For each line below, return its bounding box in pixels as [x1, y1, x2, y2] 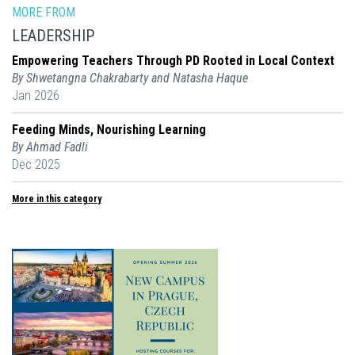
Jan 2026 [12, 87, 59, 103]
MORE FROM [12, 4, 75, 20]
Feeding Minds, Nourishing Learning [12, 121, 206, 137]
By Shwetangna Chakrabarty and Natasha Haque [12, 70, 248, 86]
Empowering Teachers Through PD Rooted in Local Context [12, 52, 334, 68]
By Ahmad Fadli [12, 139, 88, 155]
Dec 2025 [12, 156, 60, 172]
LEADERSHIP [12, 25, 94, 45]
